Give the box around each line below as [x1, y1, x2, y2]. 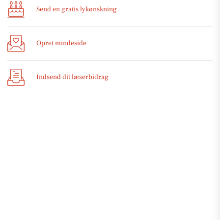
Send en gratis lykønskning [36, 5, 117, 14]
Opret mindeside [36, 39, 86, 48]
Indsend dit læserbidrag [36, 73, 109, 82]
